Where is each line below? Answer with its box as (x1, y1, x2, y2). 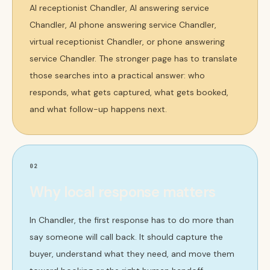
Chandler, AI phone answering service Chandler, (30, 19, 216, 30)
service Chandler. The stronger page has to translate (30, 53, 237, 64)
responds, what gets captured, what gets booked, (30, 87, 228, 98)
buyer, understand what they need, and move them (30, 248, 234, 259)
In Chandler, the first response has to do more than (30, 215, 234, 225)
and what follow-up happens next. (30, 104, 167, 115)
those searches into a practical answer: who (30, 70, 205, 81)
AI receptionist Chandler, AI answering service (30, 2, 209, 13)
